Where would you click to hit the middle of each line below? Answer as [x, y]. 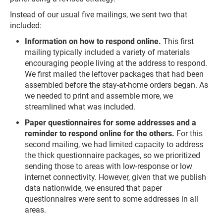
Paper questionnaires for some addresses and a [111, 123]
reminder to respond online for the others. [100, 134]
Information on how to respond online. [93, 41]
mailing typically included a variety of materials [107, 52]
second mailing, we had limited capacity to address [114, 144]
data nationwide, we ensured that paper [93, 188]
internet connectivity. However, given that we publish [115, 177]
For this [189, 134]
